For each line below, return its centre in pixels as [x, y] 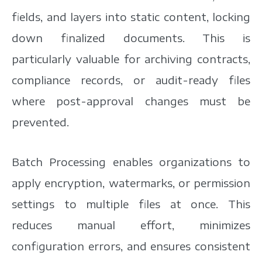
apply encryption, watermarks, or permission [131, 182]
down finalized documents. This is [131, 37]
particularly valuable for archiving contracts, [131, 58]
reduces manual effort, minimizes [131, 225]
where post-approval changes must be [131, 101]
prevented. [40, 122]
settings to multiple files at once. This [131, 204]
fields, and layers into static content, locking [131, 16]
